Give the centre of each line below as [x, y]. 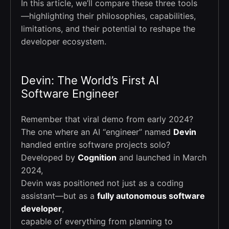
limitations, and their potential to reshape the [108, 28]
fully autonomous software [151, 196]
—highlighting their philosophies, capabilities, [108, 16]
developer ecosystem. [64, 41]
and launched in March [162, 157]
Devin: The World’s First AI [90, 80]
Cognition [97, 157]
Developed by [49, 157]
